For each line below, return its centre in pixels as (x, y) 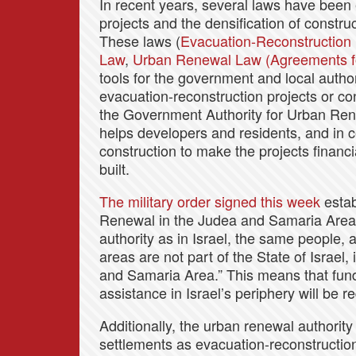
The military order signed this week (210, 201)
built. (114, 169)
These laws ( (140, 41)
